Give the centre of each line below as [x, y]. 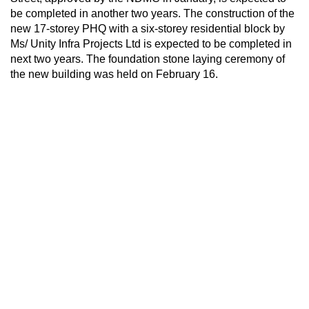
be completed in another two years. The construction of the [152, 13]
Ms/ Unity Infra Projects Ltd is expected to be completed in [151, 43]
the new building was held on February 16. [114, 74]
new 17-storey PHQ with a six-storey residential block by [148, 28]
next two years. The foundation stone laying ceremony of [148, 59]
